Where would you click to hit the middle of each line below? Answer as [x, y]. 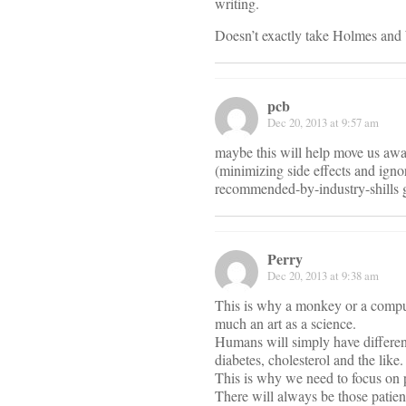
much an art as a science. [285, 324]
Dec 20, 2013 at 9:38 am [323, 276]
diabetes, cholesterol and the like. [309, 360]
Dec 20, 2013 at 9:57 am [323, 123]
